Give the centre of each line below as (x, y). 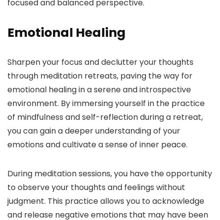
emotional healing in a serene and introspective (99, 90)
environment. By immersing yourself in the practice (106, 104)
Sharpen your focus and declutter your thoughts (100, 62)
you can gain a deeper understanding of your (94, 131)
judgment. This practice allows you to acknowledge (106, 201)
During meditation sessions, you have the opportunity (110, 174)
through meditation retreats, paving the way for (100, 76)
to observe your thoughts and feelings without (96, 188)
